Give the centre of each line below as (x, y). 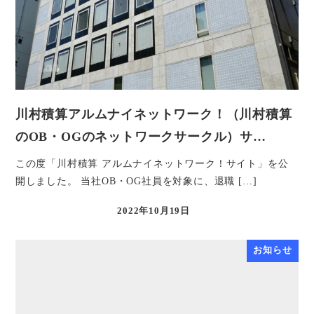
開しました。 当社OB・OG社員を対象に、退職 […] (136, 180)
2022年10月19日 (154, 211)
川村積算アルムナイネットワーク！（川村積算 (153, 114)
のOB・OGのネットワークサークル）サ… (141, 136)
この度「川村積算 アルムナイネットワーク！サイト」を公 (152, 163)
